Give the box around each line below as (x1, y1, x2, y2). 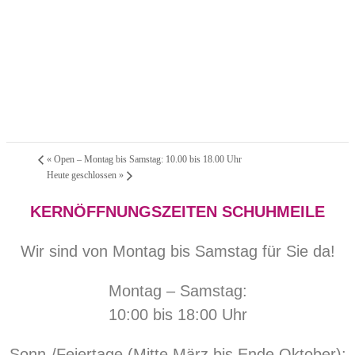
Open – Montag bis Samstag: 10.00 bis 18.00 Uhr (52, 153, 242, 165)
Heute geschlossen (47, 169, 119, 181)
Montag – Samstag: (108, 282, 247, 300)
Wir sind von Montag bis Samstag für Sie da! (20, 242, 335, 260)
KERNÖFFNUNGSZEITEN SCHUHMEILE (30, 203, 325, 220)
